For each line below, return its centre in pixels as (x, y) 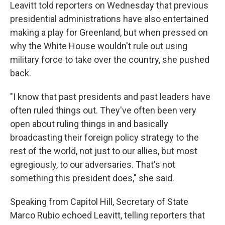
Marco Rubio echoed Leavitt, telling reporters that (107, 215)
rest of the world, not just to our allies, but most (104, 151)
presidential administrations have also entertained (109, 19)
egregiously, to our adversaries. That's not (93, 164)
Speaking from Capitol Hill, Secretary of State (99, 202)
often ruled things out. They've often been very (103, 110)
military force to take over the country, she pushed (110, 60)
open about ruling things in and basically (89, 124)
